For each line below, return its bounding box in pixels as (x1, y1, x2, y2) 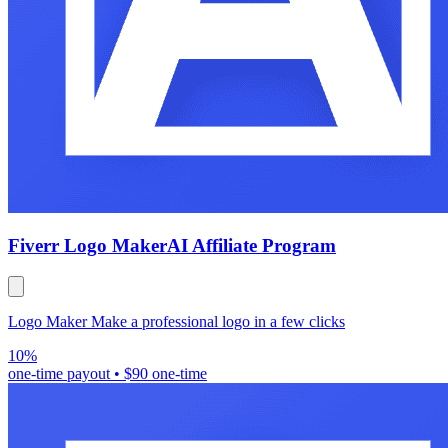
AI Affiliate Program (167, 235, 336, 257)
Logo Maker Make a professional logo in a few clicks (8, 312, 345, 330)
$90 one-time (124, 364, 207, 382)
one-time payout (8, 364, 110, 382)
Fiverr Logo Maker (8, 235, 167, 257)
